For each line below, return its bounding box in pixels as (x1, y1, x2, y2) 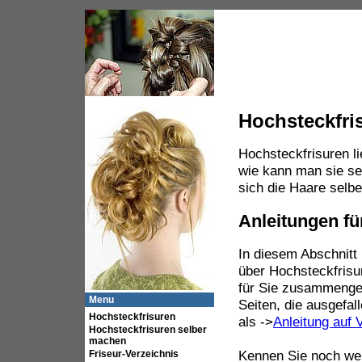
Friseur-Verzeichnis (89, 348, 179, 360)
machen (89, 335, 126, 347)
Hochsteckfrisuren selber (89, 324, 207, 335)
